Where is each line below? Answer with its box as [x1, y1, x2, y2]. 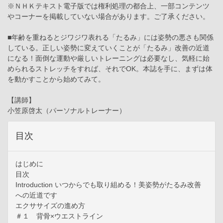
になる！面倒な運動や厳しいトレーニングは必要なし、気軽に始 [7, 54, 210, 62]
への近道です [15, 191, 57, 199]
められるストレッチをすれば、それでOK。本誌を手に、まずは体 [7, 64, 213, 73]
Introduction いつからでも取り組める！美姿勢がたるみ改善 [15, 180, 201, 189]
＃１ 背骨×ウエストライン [15, 212, 103, 220]
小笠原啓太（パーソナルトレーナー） [7, 106, 126, 114]
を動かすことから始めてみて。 [7, 75, 105, 83]
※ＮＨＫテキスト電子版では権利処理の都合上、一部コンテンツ [7, 1, 210, 10]
